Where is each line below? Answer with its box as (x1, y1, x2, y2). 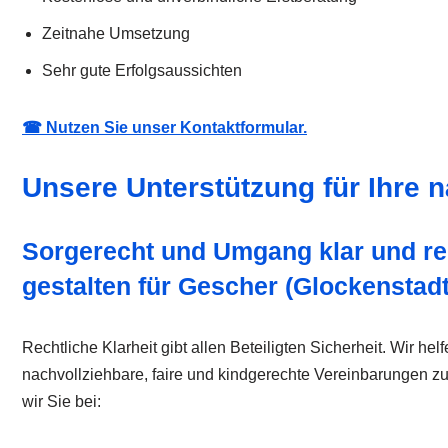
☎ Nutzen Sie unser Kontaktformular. (22, 119, 307, 137)
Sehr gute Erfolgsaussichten (42, 62, 242, 80)
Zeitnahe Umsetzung (42, 25, 190, 43)
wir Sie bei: (22, 393, 101, 411)
